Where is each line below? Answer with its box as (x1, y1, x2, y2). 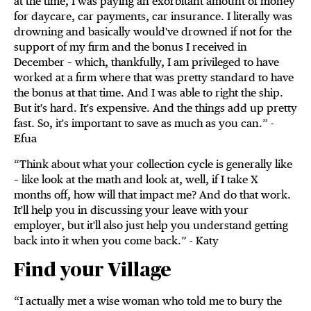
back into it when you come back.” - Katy (14, 234, 219, 248)
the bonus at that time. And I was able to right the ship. (14, 86, 283, 100)
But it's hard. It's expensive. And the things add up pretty (14, 101, 297, 115)
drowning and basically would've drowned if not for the (14, 25, 292, 39)
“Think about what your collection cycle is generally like (14, 158, 292, 171)
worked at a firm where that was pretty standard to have (14, 71, 294, 85)
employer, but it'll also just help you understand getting (14, 219, 288, 233)
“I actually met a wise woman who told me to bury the (14, 294, 282, 308)
